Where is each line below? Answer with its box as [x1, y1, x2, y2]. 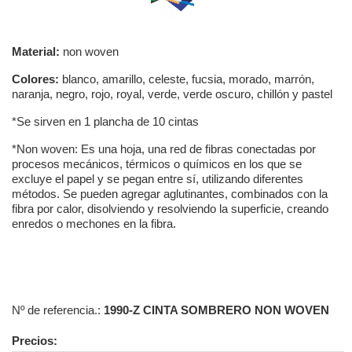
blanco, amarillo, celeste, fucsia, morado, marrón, [59, 71, 314, 86]
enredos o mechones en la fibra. [12, 216, 176, 230]
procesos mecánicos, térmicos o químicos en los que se [12, 156, 302, 170]
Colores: [12, 71, 59, 86]
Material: [12, 44, 60, 58]
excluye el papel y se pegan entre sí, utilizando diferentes [12, 171, 303, 185]
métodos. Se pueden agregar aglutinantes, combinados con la [12, 186, 328, 200]
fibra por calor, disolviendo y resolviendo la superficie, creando [12, 201, 328, 215]
